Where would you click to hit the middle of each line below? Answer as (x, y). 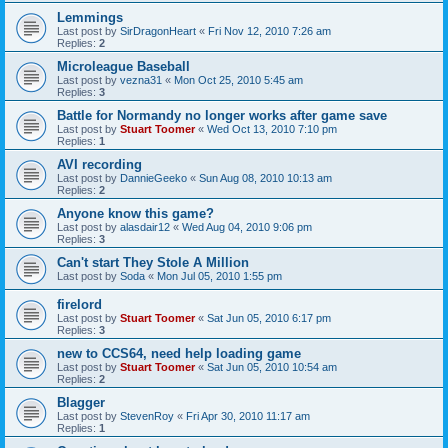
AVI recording (99, 165)
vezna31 (141, 80)
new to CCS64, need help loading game (179, 354)
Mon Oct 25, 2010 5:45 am (238, 80)
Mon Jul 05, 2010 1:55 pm (219, 276)
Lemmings (90, 18)
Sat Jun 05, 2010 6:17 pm (269, 318)
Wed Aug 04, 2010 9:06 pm (247, 227)
